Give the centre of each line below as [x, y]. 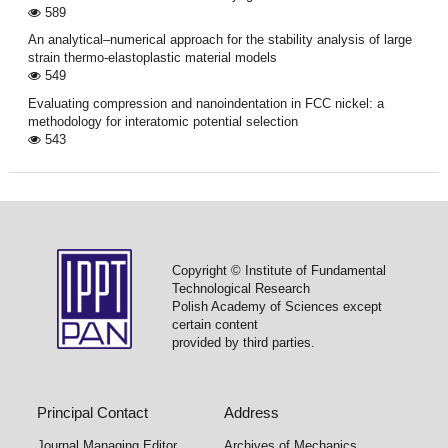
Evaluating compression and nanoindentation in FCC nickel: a [205, 103]
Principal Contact [93, 412]
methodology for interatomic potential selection [162, 121]
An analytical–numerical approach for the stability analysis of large [219, 40]
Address [251, 412]
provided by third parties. [243, 342]
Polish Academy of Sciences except [276, 306]
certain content [214, 324]
